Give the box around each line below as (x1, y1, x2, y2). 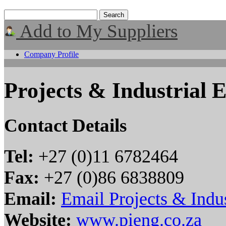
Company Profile (24, 50, 79, 59)
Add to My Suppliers (16, 21, 178, 41)
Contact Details (4, 115, 127, 136)
